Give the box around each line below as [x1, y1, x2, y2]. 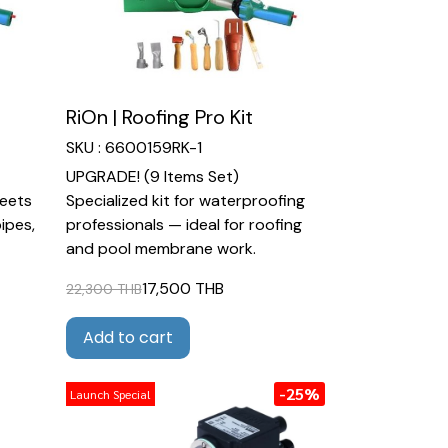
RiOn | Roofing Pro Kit [65, 104, 253, 131]
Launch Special [69, 385, 151, 402]
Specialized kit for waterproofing [65, 190, 305, 212]
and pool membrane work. [65, 238, 256, 260]
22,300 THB [65, 279, 142, 298]
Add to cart [82, 326, 173, 350]
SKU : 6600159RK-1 [65, 137, 202, 159]
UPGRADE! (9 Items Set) [65, 166, 239, 188]
